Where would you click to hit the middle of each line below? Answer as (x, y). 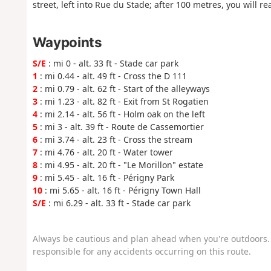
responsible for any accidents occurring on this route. (142, 252)
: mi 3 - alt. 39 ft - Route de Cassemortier (120, 126)
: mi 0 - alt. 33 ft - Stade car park (112, 63)
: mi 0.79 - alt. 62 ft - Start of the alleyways (123, 88)
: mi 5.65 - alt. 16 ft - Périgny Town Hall (121, 190)
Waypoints (67, 42)
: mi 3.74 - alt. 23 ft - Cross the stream (115, 139)
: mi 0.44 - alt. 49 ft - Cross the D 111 (112, 76)
